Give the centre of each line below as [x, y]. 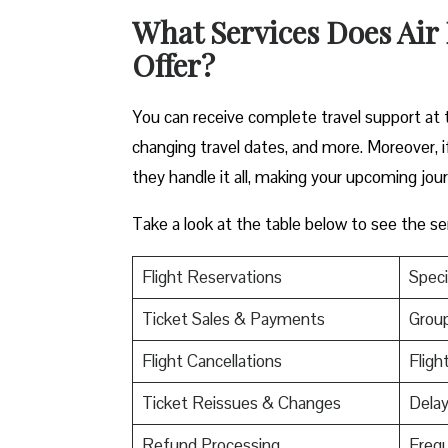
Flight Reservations [211, 276]
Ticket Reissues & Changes [241, 402]
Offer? [173, 64]
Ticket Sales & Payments [233, 318]
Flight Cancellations [211, 360]
